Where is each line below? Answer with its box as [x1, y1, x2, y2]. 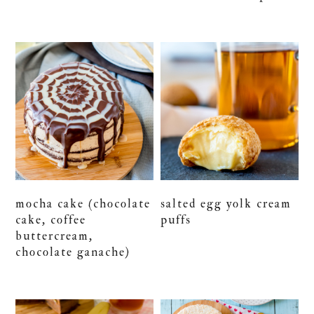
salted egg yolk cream [161, 196, 292, 211]
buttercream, [15, 228, 94, 243]
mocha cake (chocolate [15, 196, 151, 211]
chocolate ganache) [15, 244, 131, 259]
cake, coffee [15, 212, 87, 227]
